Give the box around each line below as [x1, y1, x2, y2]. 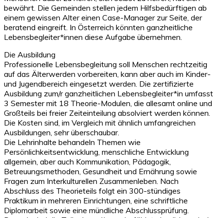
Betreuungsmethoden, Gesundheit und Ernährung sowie [4, 166, 197, 176]
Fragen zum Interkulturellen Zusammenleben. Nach [4, 176, 179, 186]
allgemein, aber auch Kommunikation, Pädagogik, [4, 156, 171, 166]
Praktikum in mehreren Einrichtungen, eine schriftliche [4, 195, 188, 205]
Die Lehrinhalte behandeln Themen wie [4, 137, 141, 147]
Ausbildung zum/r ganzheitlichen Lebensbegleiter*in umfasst [4, 88, 213, 98]
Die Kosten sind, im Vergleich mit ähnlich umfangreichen [4, 117, 196, 127]
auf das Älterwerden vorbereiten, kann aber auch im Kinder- [4, 69, 211, 79]
